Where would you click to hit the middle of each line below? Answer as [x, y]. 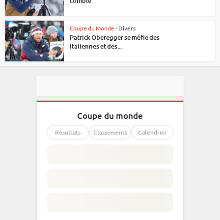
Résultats [68, 133]
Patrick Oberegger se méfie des [115, 37]
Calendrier [152, 133]
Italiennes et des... [96, 46]
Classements [110, 133]
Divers [127, 28]
